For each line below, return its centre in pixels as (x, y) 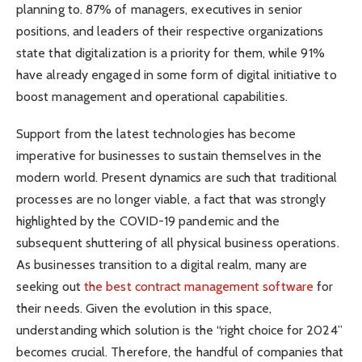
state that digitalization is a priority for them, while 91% (170, 53)
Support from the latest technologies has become (156, 134)
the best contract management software (198, 287)
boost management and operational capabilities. (152, 96)
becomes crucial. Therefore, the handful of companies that (180, 352)
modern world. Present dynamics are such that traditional (177, 178)
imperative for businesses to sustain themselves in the (169, 156)
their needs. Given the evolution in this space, (144, 309)
